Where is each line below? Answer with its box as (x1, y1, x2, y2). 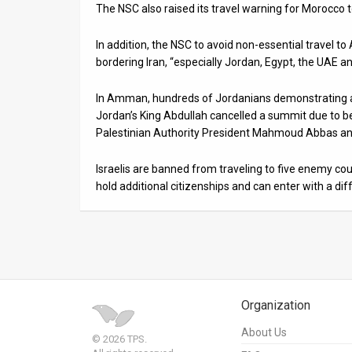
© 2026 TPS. (92, 333, 147, 345)
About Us (241, 326, 287, 339)
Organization (241, 298, 310, 313)
